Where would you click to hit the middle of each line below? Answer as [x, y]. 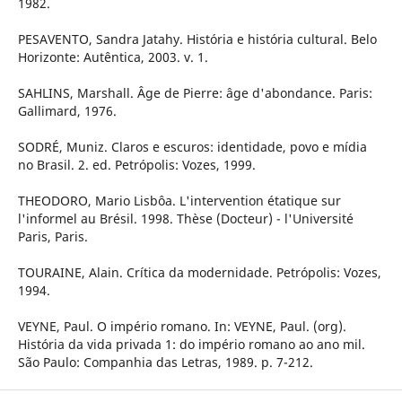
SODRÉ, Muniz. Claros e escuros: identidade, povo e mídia [192, 147]
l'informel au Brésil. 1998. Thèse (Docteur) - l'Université [185, 219]
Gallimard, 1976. [67, 111]
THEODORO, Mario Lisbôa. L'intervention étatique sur [179, 201]
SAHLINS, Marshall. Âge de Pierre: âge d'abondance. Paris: [195, 93]
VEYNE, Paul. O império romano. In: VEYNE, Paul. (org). [182, 327]
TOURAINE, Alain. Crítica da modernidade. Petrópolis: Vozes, [199, 273]
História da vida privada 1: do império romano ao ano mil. [191, 345]
